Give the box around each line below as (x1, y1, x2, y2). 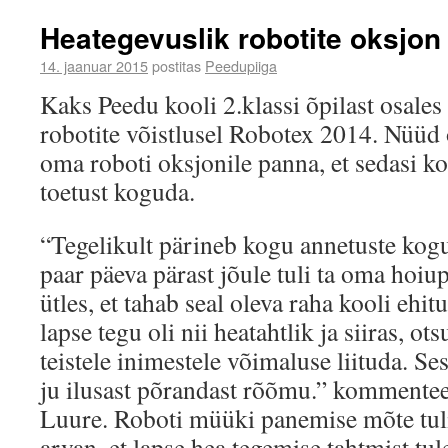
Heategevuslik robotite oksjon (40, 17, 441, 58)
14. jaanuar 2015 (40, 55, 148, 76)
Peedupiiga (205, 55, 277, 76)
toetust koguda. (40, 174, 195, 208)
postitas (152, 55, 201, 76)
